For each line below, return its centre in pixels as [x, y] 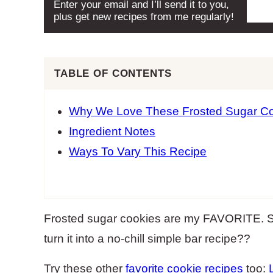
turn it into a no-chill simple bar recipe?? [147, 239]
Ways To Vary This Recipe [138, 151]
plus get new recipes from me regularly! [144, 17]
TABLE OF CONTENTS [113, 73]
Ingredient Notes [112, 131]
